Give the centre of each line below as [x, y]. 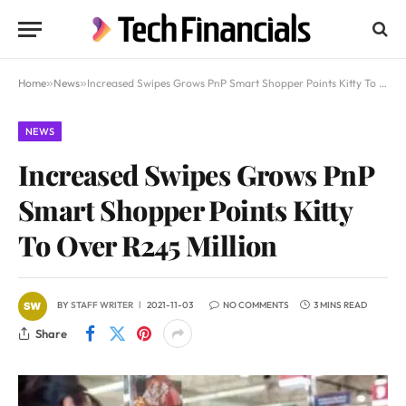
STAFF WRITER [102, 305]
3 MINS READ [340, 305]
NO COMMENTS [256, 305]
